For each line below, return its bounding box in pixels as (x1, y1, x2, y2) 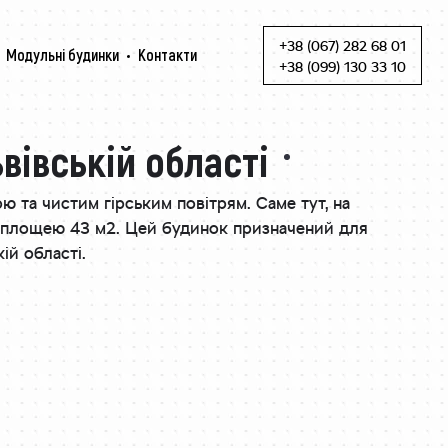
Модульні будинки (6, 45, 120, 64)
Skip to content (251, 51, 372, 80)
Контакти (137, 45, 197, 64)
